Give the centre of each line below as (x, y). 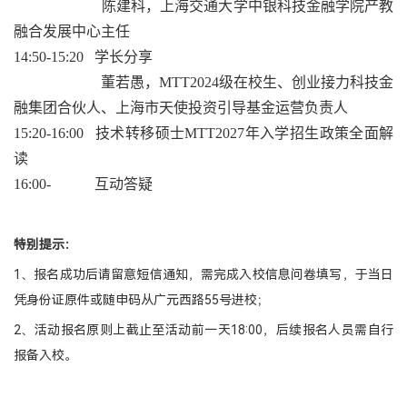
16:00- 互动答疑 (83, 184)
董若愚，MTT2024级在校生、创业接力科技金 (203, 82)
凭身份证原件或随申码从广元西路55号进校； (142, 300)
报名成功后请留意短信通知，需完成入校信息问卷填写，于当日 (214, 274)
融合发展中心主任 (72, 31)
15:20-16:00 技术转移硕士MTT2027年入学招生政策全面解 (203, 133)
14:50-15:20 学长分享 (83, 57)
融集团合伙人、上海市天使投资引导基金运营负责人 (181, 108)
